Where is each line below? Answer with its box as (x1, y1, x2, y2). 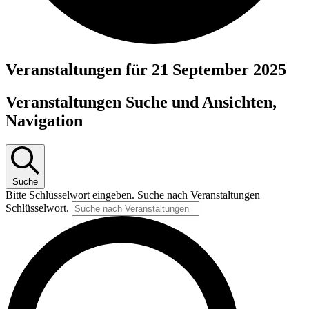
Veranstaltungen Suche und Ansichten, (6, 92, 277, 111)
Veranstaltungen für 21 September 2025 (6, 60, 286, 79)
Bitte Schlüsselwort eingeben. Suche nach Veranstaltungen (6, 188, 260, 201)
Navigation (6, 111, 83, 130)
